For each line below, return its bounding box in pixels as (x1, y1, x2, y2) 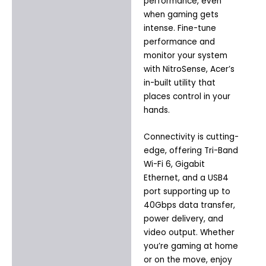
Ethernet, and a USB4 (143, 172, 229, 184)
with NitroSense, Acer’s (143, 64, 235, 75)
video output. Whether (143, 227, 235, 239)
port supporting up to (143, 186, 230, 198)
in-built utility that (143, 77, 216, 89)
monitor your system (143, 50, 227, 62)
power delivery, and (143, 213, 223, 225)
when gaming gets (143, 9, 218, 21)
